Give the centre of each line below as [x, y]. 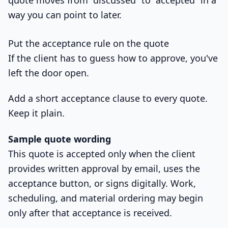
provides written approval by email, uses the [104, 168]
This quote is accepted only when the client [102, 153]
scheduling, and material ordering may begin [106, 198]
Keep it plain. [36, 113]
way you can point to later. [65, 15]
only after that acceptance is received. [90, 212]
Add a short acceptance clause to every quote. [108, 98]
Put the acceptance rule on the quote [89, 43]
